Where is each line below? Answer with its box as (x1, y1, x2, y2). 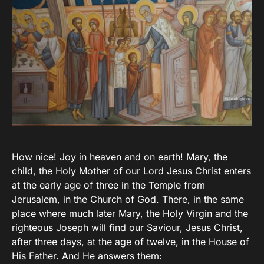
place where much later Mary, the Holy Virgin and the (12, 207, 248, 220)
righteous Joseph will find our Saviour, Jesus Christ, (12, 222, 243, 234)
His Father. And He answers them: (12, 250, 162, 262)
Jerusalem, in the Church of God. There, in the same (12, 193, 244, 206)
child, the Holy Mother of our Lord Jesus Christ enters (12, 165, 251, 177)
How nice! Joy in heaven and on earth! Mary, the (12, 151, 227, 163)
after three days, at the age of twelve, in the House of (12, 236, 249, 248)
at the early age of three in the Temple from (12, 179, 205, 192)
